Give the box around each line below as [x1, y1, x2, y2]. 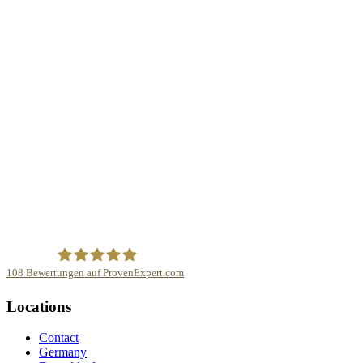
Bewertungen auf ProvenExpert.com [23, 267, 184, 280]
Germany [39, 345, 87, 360]
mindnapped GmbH [54, 297, 157, 311]
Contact [39, 331, 79, 345]
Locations [6, 297, 71, 315]
